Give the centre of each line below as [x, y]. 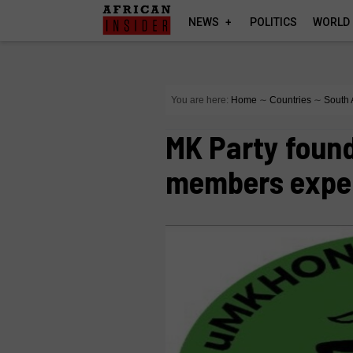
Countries [291, 100]
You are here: [200, 100]
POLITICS [274, 22]
